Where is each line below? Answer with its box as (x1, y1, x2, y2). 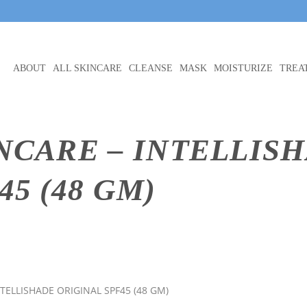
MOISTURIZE (214, 63, 273, 73)
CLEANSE (129, 63, 173, 73)
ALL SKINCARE (53, 63, 122, 73)
